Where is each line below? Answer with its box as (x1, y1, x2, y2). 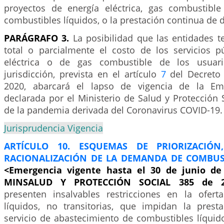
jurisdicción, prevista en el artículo (4, 68, 161, 80)
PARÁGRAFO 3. (4, 32, 73, 44)
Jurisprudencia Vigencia (4, 122, 103, 134)
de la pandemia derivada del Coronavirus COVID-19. (4, 104, 222, 116)
